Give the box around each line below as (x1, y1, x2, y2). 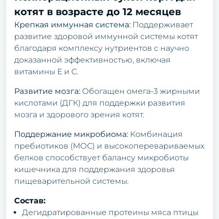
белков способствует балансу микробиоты (14, 153, 189, 162)
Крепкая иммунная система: (14, 20, 131, 29)
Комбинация (128, 129, 183, 139)
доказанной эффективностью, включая (14, 55, 171, 65)
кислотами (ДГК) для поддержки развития (14, 98, 185, 108)
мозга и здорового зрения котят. (14, 109, 144, 119)
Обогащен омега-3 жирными (80, 86, 200, 96)
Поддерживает (131, 20, 193, 29)
